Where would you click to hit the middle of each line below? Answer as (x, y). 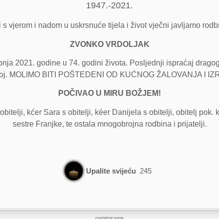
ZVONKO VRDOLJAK (109, 44)
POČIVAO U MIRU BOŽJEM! (109, 93)
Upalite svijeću (111, 171)
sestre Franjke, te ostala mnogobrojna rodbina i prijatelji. (109, 124)
